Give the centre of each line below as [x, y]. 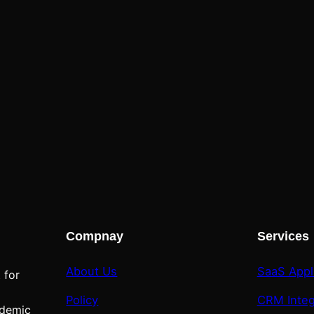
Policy [82, 300]
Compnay [95, 237]
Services [283, 237]
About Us [92, 271]
